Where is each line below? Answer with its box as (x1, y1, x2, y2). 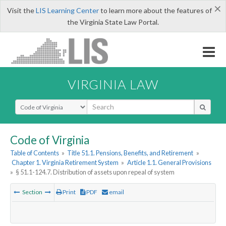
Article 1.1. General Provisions (127, 158, 211, 167)
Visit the (7, 6, 36, 15)
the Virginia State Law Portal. (67, 18, 159, 26)
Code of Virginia (10, 133, 89, 147)
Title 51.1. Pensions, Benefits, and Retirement (67, 149, 194, 157)
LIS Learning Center (35, 6, 99, 15)
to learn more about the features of (98, 6, 212, 15)
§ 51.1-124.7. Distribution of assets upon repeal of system (16, 168, 175, 177)
